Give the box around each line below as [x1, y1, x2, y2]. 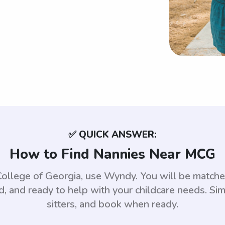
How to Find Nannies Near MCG [10, 145, 215, 164]
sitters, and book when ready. [47, 197, 178, 211]
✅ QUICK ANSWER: [68, 128, 157, 142]
